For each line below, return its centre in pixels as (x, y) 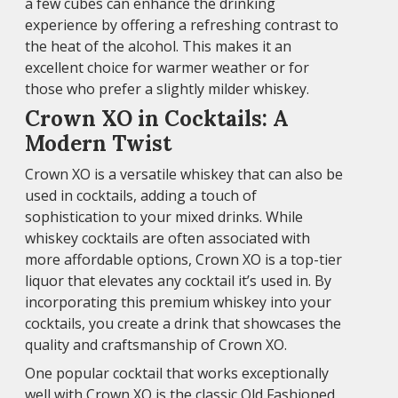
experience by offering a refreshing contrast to (182, 24)
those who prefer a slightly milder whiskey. (167, 88)
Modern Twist (98, 143)
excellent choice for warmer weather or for (167, 67)
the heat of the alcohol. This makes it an (158, 46)
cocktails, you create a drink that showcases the (183, 323)
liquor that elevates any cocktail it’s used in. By (178, 280)
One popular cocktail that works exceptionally (177, 373)
